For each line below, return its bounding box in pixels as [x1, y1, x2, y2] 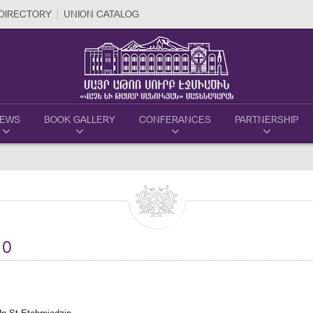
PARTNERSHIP [235, 114, 298, 125]
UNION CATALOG [64, 8, 139, 20]
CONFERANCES [139, 114, 211, 125]
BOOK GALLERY [44, 114, 115, 125]
